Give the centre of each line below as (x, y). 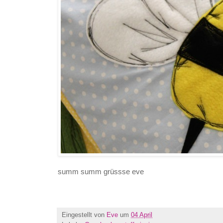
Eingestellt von (84, 215)
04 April (142, 215)
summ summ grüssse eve (101, 172)
